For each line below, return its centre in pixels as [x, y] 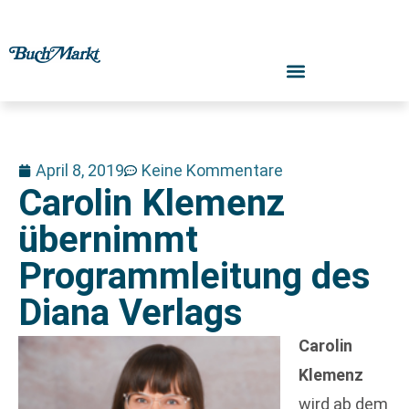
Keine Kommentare [212, 170]
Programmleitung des [194, 276]
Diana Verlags [131, 313]
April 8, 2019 [80, 170]
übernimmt [108, 240]
